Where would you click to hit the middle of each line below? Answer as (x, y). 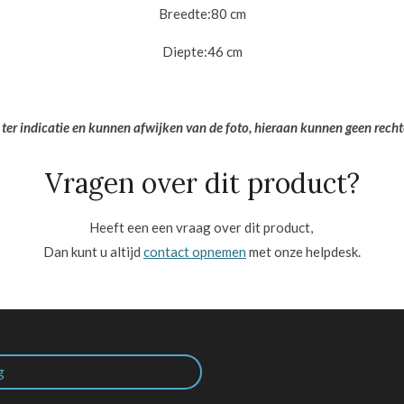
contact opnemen (195, 251)
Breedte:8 (188, 14)
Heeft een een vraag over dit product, (202, 227)
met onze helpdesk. (303, 251)
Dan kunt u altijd (93, 251)
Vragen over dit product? (202, 183)
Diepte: (184, 52)
